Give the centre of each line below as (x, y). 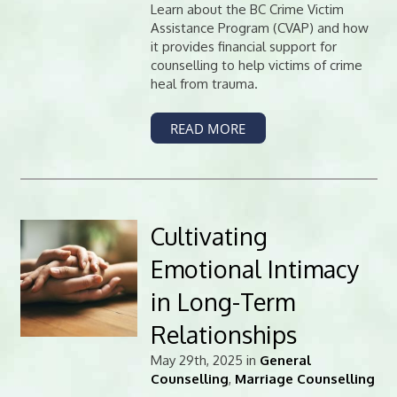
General (285, 360)
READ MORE (208, 128)
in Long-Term (222, 301)
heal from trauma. (204, 83)
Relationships (223, 334)
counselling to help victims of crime (256, 65)
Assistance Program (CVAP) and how (259, 27)
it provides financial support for (243, 46)
